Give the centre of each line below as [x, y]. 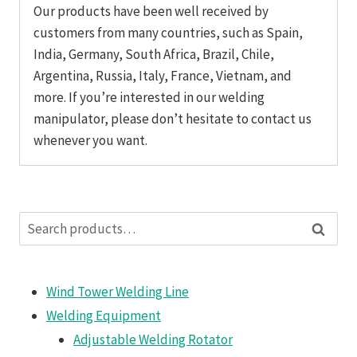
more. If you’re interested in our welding [149, 97]
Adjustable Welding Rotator [153, 339]
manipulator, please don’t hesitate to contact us [173, 118]
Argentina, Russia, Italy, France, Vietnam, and [163, 75]
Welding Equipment [104, 315]
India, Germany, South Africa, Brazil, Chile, [154, 54]
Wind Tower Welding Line [118, 291]
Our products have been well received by [151, 11]
